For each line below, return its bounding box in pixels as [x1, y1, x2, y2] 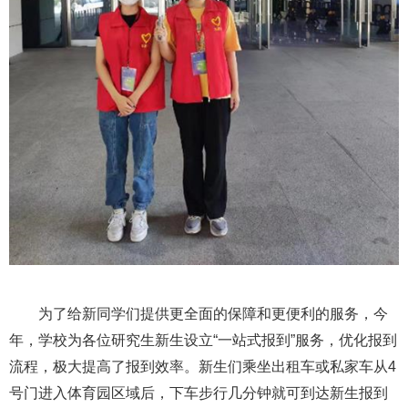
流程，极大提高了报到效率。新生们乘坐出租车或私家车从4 [9, 358, 396, 374]
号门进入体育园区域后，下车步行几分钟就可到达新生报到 [9, 384, 388, 401]
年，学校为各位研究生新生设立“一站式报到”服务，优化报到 [9, 331, 397, 348]
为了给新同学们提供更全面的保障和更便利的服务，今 [9, 305, 388, 321]
